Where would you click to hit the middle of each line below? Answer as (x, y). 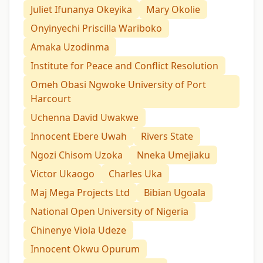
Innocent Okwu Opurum (85, 249)
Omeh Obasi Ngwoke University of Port (118, 84)
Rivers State (167, 136)
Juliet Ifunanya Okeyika (81, 9)
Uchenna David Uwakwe (85, 117)
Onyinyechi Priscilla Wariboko (96, 28)
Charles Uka (135, 173)
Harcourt (51, 98)
